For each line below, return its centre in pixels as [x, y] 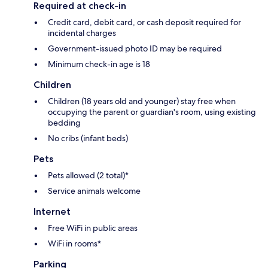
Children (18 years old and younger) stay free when [142, 101]
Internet [52, 212]
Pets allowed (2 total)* [88, 176]
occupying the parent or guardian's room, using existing [152, 112]
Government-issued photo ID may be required [135, 49]
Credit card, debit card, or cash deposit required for [144, 22]
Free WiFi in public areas [93, 228]
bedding [64, 123]
